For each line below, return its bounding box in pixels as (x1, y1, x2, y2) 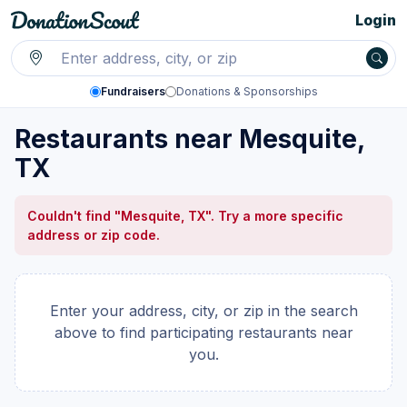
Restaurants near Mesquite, (15, 124, 364, 154)
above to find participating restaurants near (54, 323, 353, 342)
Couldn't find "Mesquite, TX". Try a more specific (27, 208, 343, 223)
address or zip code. (27, 227, 160, 243)
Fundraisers (100, 84, 165, 98)
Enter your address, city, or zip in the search (49, 302, 358, 320)
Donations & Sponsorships (175, 84, 318, 98)
